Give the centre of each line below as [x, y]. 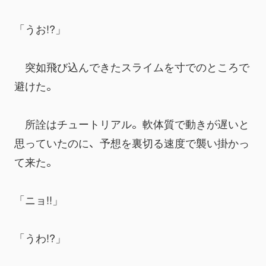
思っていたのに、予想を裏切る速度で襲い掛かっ [132, 142]
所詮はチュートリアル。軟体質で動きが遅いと [132, 123]
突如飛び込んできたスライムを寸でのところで [132, 66]
